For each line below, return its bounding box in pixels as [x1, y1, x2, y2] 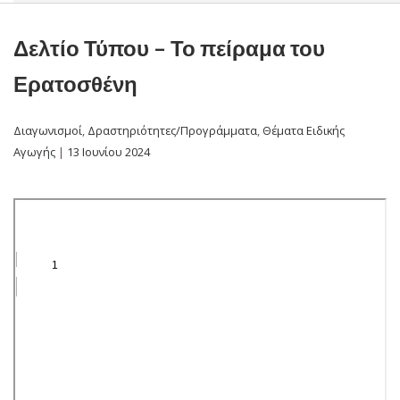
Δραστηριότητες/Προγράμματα [87, 122, 257, 139]
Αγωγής [13, 144, 55, 161]
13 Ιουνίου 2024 [67, 144, 150, 161]
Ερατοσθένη [13, 71, 137, 97]
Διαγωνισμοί [13, 122, 82, 139]
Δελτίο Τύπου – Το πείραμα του [13, 35, 325, 62]
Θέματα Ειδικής [262, 122, 345, 139]
